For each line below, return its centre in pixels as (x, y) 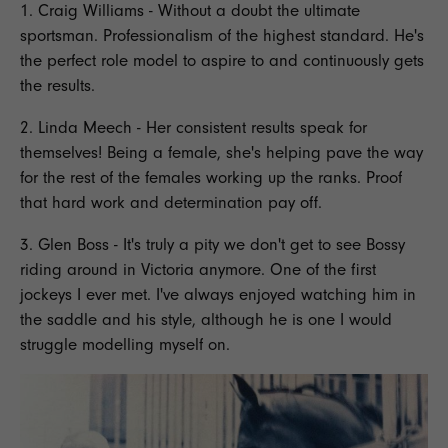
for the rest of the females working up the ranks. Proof (211, 177)
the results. (57, 85)
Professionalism (158, 35)
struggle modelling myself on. (125, 344)
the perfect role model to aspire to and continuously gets (222, 60)
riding (41, 269)
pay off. (292, 202)
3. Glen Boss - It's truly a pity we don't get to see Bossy (212, 244)
